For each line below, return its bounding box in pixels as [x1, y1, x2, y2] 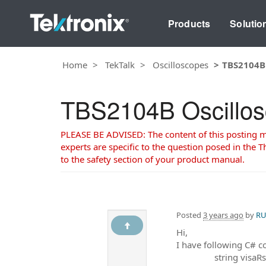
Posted [176, 209, 203, 220]
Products [167, 16, 211, 30]
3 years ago [203, 209, 243, 220]
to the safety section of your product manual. [61, 153, 245, 165]
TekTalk [105, 58, 135, 71]
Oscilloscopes [153, 58, 208, 71]
